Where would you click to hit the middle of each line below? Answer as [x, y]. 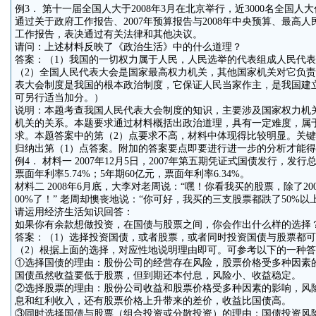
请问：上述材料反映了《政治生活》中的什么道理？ [128, 47]
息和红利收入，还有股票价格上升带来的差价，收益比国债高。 [153, 301]
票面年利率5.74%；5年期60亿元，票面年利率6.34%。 [132, 174]
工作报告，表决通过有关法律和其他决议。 [108, 34]
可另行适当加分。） [59, 98]
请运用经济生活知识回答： [74, 212]
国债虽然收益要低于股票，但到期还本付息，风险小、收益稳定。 [158, 275]
